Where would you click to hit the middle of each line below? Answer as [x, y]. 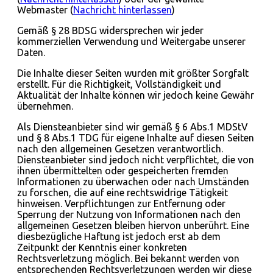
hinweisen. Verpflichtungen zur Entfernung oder [121, 204]
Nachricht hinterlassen [122, 10]
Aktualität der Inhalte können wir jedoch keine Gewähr [136, 95]
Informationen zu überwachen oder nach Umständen [133, 182]
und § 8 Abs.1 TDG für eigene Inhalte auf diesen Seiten [136, 138]
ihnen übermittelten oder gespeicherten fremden [123, 171]
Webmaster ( [45, 10]
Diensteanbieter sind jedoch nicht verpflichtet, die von [136, 160]
